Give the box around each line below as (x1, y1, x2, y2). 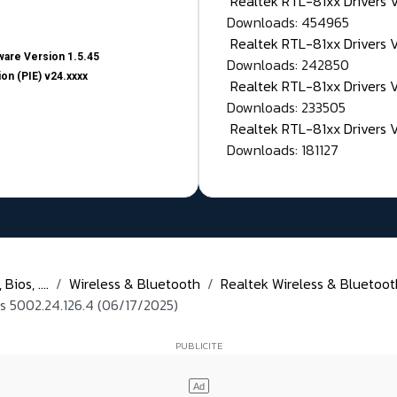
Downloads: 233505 (227, 97, 346, 119)
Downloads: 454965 (227, 12, 349, 34)
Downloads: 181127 (227, 139, 339, 161)
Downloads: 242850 (227, 54, 349, 76)
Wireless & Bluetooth (69, 273, 200, 295)
